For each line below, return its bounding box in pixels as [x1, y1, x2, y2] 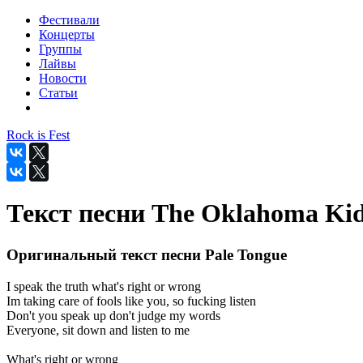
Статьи [39, 86, 78, 100]
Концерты [39, 28, 95, 41]
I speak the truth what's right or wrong [6, 279, 201, 293]
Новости [39, 71, 87, 85]
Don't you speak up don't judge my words [6, 308, 220, 322]
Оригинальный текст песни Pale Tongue [6, 246, 287, 263]
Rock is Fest [6, 128, 70, 142]
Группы [39, 42, 82, 56]
